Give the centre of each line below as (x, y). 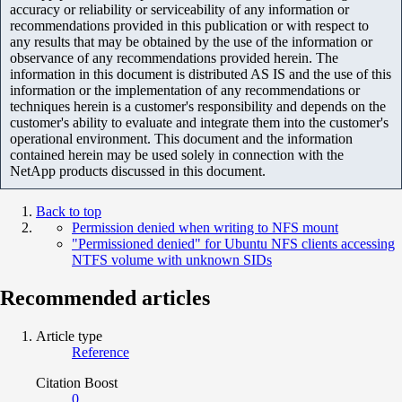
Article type (69, 336)
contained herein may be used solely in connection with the (177, 154)
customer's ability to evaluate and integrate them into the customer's (199, 122)
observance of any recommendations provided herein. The (174, 57)
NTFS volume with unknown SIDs (172, 259)
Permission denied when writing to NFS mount (205, 227)
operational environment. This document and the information (181, 138)
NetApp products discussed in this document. (138, 170)
